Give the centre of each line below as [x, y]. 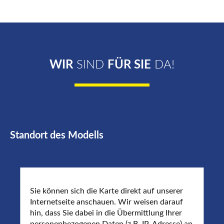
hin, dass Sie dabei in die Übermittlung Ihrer [106, 213]
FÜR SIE [129, 65]
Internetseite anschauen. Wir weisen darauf [107, 202]
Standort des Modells [57, 135]
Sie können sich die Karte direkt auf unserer [107, 191]
